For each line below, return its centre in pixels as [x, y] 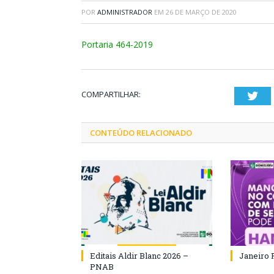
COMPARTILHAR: [111, 94]
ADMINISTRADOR [125, 12]
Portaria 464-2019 [117, 44]
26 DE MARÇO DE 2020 [201, 12]
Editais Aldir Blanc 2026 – [139, 256]
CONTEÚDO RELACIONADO [141, 133]
